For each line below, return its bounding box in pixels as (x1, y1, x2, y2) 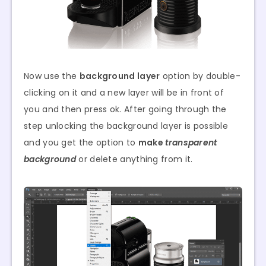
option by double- (160, 70, 240, 83)
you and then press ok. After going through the (24, 103, 227, 116)
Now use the (24, 70, 80, 83)
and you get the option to (24, 137, 138, 149)
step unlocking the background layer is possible (24, 120, 229, 132)
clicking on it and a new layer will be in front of (24, 87, 224, 99)
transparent (165, 137, 217, 149)
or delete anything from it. (76, 153, 193, 166)
